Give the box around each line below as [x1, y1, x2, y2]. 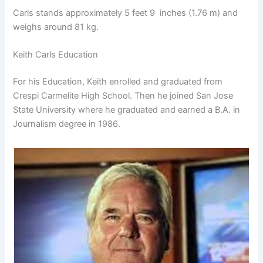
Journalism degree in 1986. [13, 118, 121, 129]
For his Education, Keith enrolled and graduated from [13, 76, 223, 87]
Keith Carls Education [13, 49, 99, 60]
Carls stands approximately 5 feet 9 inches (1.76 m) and [13, 7, 238, 18]
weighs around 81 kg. [13, 21, 99, 32]
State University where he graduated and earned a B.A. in [13, 104, 241, 115]
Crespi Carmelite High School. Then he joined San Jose [13, 90, 234, 101]
